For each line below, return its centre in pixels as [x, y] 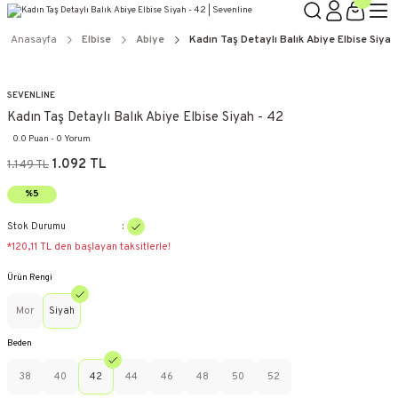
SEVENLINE [31, 96]
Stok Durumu [36, 226]
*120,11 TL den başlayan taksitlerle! [89, 247]
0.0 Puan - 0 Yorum [52, 139]
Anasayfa [34, 40]
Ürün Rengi [30, 278]
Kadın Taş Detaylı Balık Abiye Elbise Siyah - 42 [145, 118]
